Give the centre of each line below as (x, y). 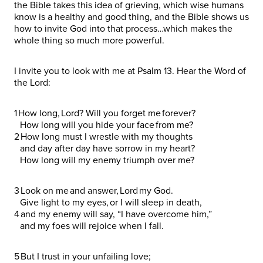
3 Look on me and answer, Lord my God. (95, 190)
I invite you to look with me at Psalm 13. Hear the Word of (130, 71)
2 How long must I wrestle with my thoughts (104, 136)
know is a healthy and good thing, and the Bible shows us (131, 17)
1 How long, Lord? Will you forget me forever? (106, 113)
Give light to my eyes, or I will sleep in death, (109, 202)
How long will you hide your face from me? (105, 125)
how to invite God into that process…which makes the (123, 28)
